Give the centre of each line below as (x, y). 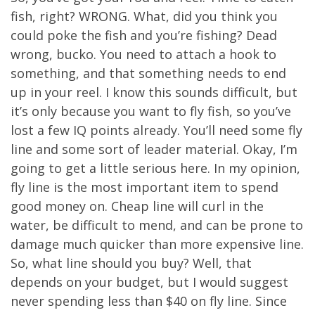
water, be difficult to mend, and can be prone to (157, 225)
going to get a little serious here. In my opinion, (155, 168)
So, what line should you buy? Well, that (131, 263)
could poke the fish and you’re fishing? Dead (144, 36)
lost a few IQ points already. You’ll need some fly (156, 130)
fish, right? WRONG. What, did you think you (144, 17)
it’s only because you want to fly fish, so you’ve (151, 111)
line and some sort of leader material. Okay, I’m (154, 149)
